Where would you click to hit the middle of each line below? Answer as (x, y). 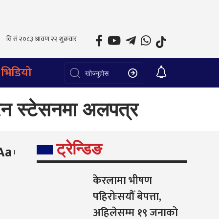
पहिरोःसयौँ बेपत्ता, (127, 197)
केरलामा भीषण (122, 181)
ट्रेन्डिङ (79, 149)
